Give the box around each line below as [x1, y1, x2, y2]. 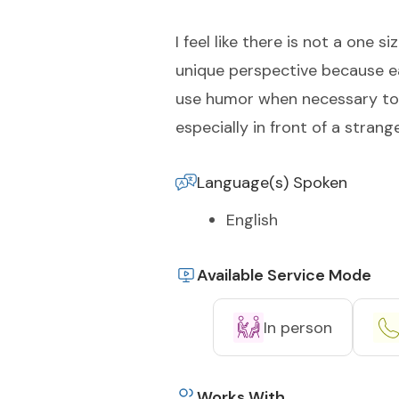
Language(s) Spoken [197, 172, 347, 193]
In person [264, 316, 332, 338]
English [226, 209, 278, 231]
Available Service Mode [197, 265, 371, 286]
